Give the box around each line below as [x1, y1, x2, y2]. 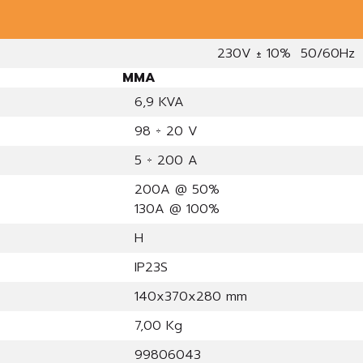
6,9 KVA [135, 92, 184, 112]
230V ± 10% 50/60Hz [135, 44, 355, 63]
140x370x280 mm [135, 287, 247, 306]
